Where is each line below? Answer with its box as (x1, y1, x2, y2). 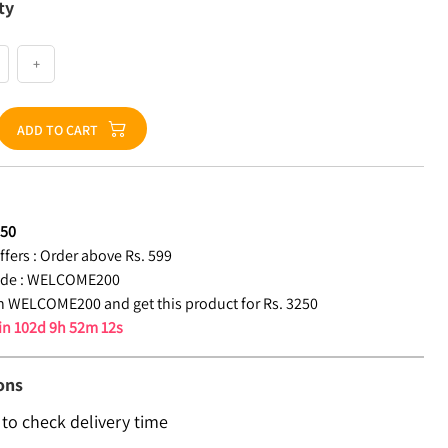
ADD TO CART (17, 121, 99, 139)
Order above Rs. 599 (40, 245, 173, 266)
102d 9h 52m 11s (14, 317, 123, 338)
